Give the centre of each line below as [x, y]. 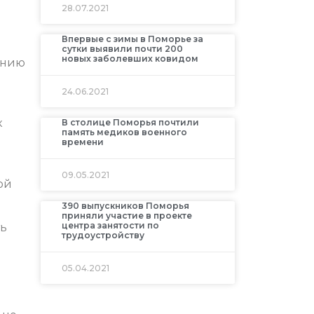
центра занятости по [110, 226]
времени [82, 142]
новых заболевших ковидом [130, 59]
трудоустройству [103, 235]
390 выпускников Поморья [125, 206]
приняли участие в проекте [127, 216]
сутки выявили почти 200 [122, 49]
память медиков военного [124, 132]
